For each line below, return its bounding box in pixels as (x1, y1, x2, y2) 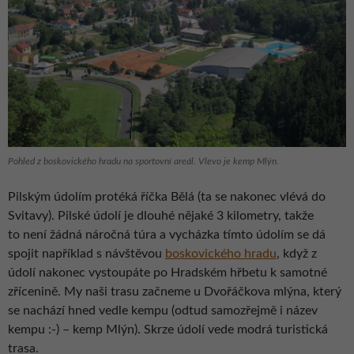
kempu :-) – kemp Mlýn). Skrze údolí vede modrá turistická (8, 322, 328, 336)
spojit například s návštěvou (8, 247, 165, 260)
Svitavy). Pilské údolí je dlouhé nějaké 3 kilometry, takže (8, 209, 314, 222)
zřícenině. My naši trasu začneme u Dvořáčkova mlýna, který (8, 284, 341, 298)
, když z (277, 247, 317, 260)
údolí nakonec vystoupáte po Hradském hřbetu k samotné (8, 265, 327, 279)
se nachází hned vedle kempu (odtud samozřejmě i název (8, 303, 318, 317)
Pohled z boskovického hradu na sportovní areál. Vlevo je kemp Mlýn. (8, 156, 279, 166)
